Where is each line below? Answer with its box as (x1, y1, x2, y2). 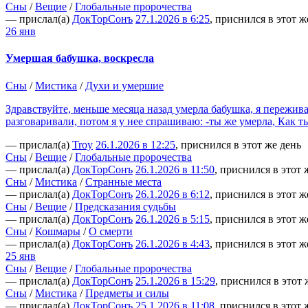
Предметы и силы (85, 287, 169, 299)
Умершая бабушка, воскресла (5, 52, 154, 65)
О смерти (89, 225, 133, 237)
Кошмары (35, 225, 80, 237)
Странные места (85, 175, 162, 188)
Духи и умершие (85, 79, 164, 91)
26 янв (5, 25, 36, 38)
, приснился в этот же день (175, 138, 301, 151)
